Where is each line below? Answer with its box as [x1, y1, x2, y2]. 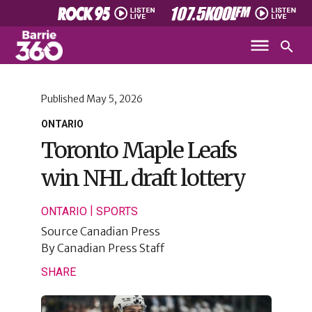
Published [40, 93, 86, 105]
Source [40, 224, 80, 238]
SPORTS [95, 205, 138, 218]
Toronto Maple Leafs [40, 136, 236, 164]
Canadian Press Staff [56, 241, 164, 255]
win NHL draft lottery [40, 164, 245, 192]
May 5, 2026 [86, 93, 143, 105]
